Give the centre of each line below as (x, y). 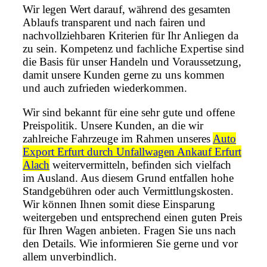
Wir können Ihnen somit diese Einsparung (119, 204)
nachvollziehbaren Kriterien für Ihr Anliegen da (131, 36)
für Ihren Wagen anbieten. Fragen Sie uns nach (129, 231)
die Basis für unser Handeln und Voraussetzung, (132, 62)
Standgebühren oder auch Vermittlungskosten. (128, 191)
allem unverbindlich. (70, 257)
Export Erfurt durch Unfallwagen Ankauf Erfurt (132, 152)
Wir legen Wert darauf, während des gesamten (127, 10)
